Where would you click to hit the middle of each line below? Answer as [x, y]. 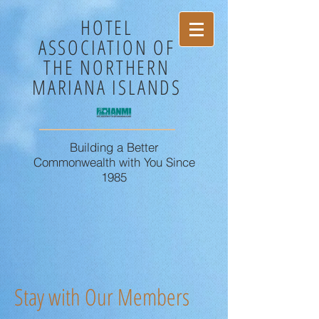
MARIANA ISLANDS [107, 87]
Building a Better [114, 147]
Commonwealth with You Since [114, 162]
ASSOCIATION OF [107, 47]
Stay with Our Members [102, 297]
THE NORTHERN [107, 67]
